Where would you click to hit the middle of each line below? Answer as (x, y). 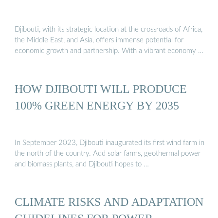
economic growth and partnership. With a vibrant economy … (109, 51)
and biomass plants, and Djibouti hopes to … (82, 164)
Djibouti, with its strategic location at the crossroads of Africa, (109, 30)
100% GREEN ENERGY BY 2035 (97, 105)
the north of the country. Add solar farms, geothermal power (108, 154)
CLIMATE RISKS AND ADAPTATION (109, 202)
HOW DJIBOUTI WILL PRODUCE (101, 89)
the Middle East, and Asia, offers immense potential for (99, 40)
